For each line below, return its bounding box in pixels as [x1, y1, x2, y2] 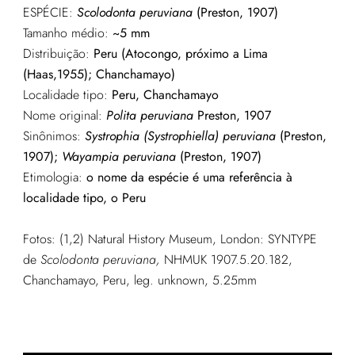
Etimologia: [22, 168, 86, 187]
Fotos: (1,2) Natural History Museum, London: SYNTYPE [22, 230, 317, 249]
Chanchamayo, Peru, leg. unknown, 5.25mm [22, 271, 257, 290]
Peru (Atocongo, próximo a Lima [93, 44, 268, 63]
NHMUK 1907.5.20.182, [163, 250, 292, 269]
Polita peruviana [105, 106, 193, 125]
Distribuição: [22, 44, 94, 63]
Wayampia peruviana [61, 147, 176, 166]
